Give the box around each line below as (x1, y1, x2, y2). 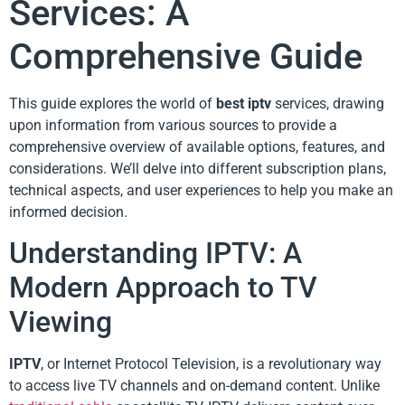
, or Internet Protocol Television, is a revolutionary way (41, 354, 381, 372)
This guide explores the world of (9, 94, 216, 112)
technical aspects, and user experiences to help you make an (9, 181, 393, 199)
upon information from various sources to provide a (9, 116, 337, 134)
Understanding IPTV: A (9, 235, 302, 270)
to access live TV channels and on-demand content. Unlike (9, 376, 380, 394)
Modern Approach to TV (9, 269, 317, 305)
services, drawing (271, 94, 384, 112)
